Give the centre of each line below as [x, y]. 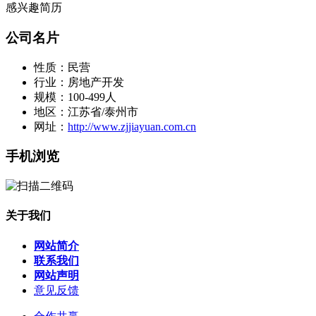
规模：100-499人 [75, 97]
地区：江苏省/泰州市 [86, 111]
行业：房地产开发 [79, 82]
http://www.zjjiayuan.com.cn [132, 126]
